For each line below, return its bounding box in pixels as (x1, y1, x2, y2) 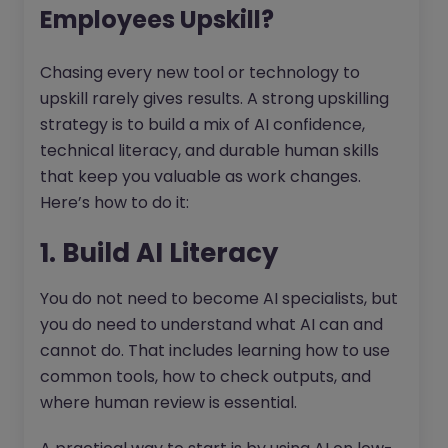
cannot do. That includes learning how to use (40, 339, 390, 363)
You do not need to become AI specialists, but (40, 287, 398, 311)
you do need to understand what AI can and (40, 313, 383, 337)
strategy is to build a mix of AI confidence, (40, 113, 365, 137)
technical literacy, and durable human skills (40, 139, 379, 163)
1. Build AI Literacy (40, 235, 278, 272)
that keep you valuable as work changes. (40, 165, 361, 189)
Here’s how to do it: (40, 191, 189, 215)
